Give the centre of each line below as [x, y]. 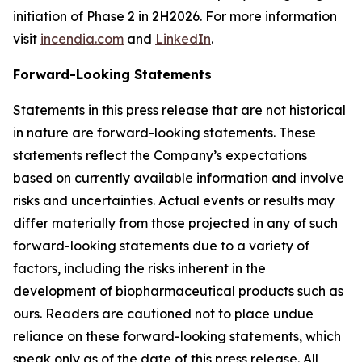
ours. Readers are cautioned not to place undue [163, 313]
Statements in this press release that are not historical [179, 109]
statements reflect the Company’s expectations [160, 155]
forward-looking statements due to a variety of [161, 245]
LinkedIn [183, 38]
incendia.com [82, 38]
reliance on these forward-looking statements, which [177, 336]
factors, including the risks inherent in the [139, 268]
